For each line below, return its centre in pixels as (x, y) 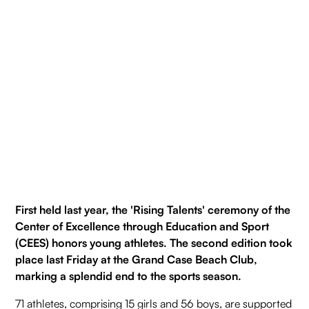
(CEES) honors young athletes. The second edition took (154, 243)
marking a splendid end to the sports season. (129, 276)
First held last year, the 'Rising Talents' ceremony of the (153, 210)
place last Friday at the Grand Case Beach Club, (137, 260)
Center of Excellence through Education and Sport (142, 227)
